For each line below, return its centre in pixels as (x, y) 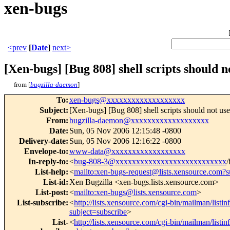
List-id (54, 182)
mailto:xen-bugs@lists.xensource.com (135, 193)
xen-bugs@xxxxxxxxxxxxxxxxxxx (127, 100)
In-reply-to (47, 162)
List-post (51, 193)
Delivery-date (42, 141)
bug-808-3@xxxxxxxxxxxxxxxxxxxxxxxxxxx (150, 162)
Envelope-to (45, 151)
